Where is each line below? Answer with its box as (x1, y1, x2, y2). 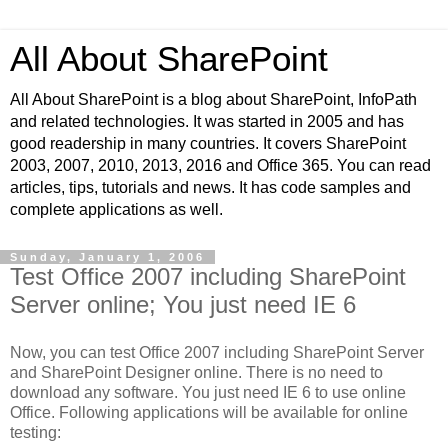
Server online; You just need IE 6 (10, 291, 356, 318)
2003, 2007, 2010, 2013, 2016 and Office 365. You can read (10, 157, 431, 174)
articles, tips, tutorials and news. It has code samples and (10, 179, 411, 196)
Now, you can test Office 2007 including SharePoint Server (10, 343, 424, 361)
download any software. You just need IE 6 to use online (10, 383, 406, 401)
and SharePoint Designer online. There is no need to (10, 363, 383, 381)
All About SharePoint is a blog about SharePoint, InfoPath (10, 91, 417, 108)
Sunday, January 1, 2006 (10, 251, 205, 263)
